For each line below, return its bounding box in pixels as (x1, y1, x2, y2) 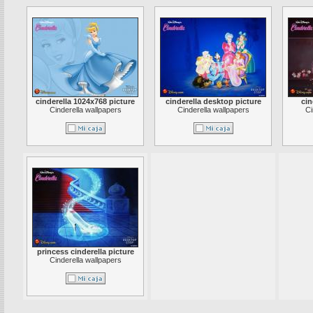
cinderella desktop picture (165, 97, 261, 106)
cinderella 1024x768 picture (36, 97, 135, 106)
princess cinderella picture (36, 247, 134, 256)
